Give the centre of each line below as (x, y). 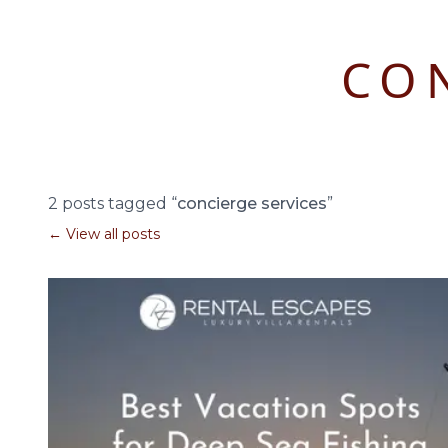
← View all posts (104, 234)
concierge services (252, 203)
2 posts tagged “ (112, 203)
